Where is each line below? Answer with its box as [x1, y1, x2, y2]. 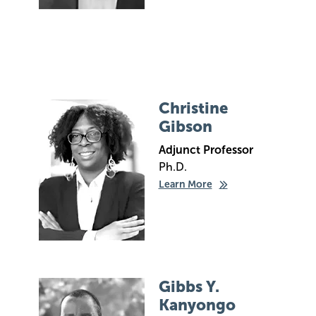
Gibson [158, 117, 212, 136]
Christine [158, 99, 228, 118]
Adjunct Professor [158, 143, 253, 157]
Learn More [158, 178, 212, 190]
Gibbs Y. [158, 277, 219, 296]
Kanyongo [158, 296, 236, 315]
